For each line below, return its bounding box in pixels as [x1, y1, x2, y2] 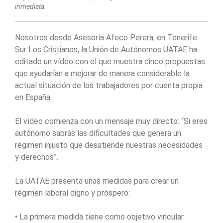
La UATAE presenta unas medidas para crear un [15, 176, 179, 186]
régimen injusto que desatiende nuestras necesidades [15, 140, 203, 150]
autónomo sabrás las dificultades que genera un [15, 128, 181, 138]
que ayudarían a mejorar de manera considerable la [15, 69, 190, 79]
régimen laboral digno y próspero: [15, 188, 130, 198]
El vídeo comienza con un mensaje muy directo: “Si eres [15, 116, 208, 126]
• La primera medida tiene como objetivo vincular [15, 212, 184, 222]
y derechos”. [15, 152, 58, 162]
